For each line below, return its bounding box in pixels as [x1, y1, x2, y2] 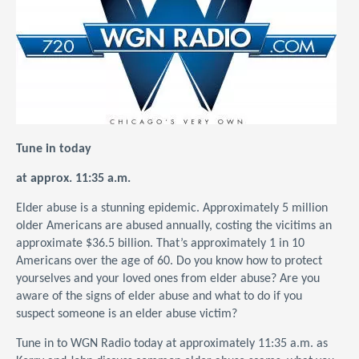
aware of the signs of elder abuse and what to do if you [16, 290, 302, 303]
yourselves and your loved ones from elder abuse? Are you [16, 272, 320, 285]
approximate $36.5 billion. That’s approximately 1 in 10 [16, 237, 305, 250]
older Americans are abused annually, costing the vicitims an [16, 220, 332, 232]
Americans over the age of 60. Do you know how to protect [16, 255, 322, 268]
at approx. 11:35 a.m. [16, 172, 131, 185]
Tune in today [16, 143, 95, 155]
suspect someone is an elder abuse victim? [16, 308, 237, 321]
